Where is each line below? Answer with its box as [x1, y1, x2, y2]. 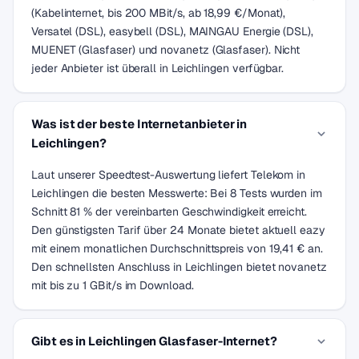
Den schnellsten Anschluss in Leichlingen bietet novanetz [31, 260, 327, 274]
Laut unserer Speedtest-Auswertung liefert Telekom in [31, 167, 306, 182]
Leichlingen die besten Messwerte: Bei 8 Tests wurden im [31, 186, 322, 200]
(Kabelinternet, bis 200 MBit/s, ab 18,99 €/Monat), [31, 6, 286, 20]
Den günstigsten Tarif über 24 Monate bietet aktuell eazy [31, 223, 325, 237]
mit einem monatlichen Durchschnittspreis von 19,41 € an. [31, 241, 323, 256]
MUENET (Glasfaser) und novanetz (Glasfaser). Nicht [31, 42, 301, 57]
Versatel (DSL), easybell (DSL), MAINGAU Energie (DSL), [31, 24, 313, 38]
